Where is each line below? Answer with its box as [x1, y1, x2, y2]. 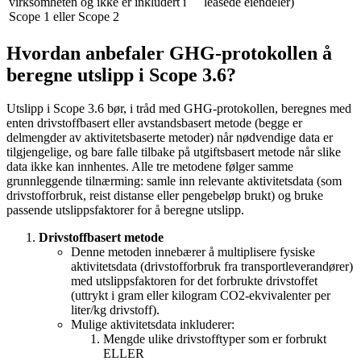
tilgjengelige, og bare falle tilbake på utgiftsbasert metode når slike [6, 145, 341, 160]
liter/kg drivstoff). [71, 303, 160, 317]
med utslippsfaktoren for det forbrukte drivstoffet [71, 274, 317, 288]
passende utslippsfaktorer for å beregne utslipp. [6, 203, 244, 218]
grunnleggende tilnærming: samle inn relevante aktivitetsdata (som [6, 174, 342, 189]
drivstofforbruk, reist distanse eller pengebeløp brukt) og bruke [6, 189, 323, 203]
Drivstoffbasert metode [39, 230, 164, 245]
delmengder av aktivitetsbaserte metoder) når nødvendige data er [6, 131, 333, 145]
